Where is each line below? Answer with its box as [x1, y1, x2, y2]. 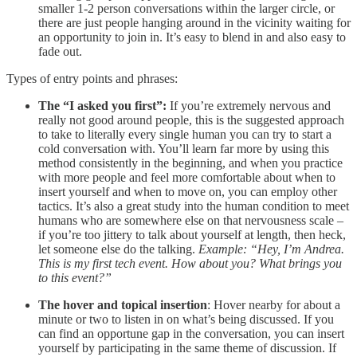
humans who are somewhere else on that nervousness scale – [38, 213, 343, 227]
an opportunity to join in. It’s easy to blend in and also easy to [38, 29, 346, 44]
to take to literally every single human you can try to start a [38, 127, 331, 141]
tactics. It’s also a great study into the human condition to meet [38, 198, 349, 213]
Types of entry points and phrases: [6, 71, 178, 85]
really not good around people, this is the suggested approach [38, 112, 344, 127]
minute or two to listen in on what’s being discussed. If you [38, 312, 334, 326]
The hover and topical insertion [38, 297, 207, 312]
